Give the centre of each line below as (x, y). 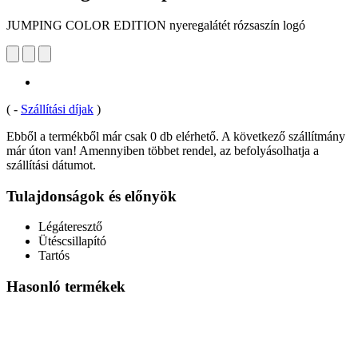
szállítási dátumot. (51, 165)
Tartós (54, 256)
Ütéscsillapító (72, 241)
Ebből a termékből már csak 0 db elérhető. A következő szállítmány (176, 136)
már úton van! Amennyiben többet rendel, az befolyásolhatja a (163, 150)
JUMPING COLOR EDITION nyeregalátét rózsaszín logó (156, 25)
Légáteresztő (70, 227)
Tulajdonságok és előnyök (91, 196)
